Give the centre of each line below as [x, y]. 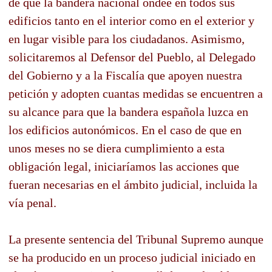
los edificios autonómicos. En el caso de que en [125, 130]
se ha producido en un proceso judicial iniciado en [132, 257]
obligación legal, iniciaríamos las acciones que [124, 166]
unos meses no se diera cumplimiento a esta [117, 148]
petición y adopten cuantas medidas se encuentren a [136, 93]
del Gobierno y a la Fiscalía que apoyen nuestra [125, 75]
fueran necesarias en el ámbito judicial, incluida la [133, 184]
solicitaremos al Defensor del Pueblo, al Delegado [132, 57]
